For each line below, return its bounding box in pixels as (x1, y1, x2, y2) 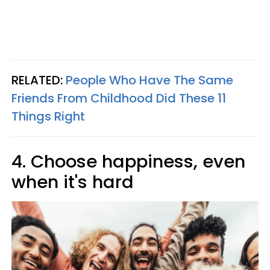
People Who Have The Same (66, 72, 233, 89)
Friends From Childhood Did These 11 (11, 90, 226, 107)
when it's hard (11, 170, 134, 195)
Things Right (11, 108, 85, 125)
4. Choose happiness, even (11, 149, 245, 174)
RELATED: (11, 72, 66, 89)
